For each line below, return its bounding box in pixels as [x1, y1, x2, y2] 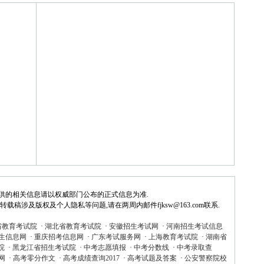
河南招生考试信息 [166, 222, 223, 230]
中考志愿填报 [83, 243, 126, 252]
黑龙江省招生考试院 [12, 243, 76, 252]
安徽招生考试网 [108, 222, 159, 230]
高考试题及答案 [127, 254, 177, 262]
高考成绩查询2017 [62, 254, 120, 262]
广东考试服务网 [91, 233, 141, 241]
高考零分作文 [12, 254, 55, 262]
